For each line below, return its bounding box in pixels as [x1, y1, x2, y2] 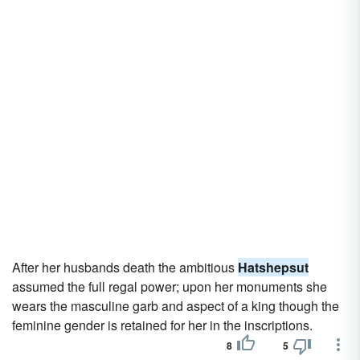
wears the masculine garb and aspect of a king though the [12, 297, 339, 315]
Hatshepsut [238, 258, 309, 276]
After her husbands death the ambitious [12, 258, 238, 276]
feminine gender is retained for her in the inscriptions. [12, 316, 313, 334]
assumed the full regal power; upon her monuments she [12, 277, 327, 296]
